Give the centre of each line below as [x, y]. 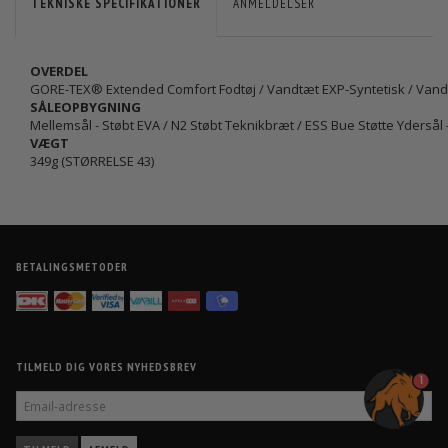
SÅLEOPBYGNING [85, 107]
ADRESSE [36, 414]
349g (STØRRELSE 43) [92, 161]
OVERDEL [59, 71]
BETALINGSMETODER [72, 267]
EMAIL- [32, 398]
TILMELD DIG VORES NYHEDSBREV [106, 367]
